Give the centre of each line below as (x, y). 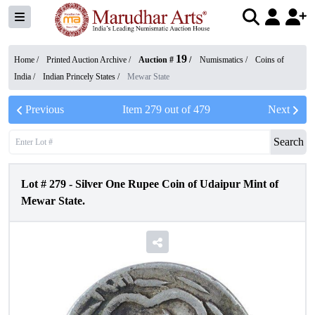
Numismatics (221, 60)
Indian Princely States (79, 77)
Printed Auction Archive (86, 60)
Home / (27, 60)
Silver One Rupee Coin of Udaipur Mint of (177, 184)
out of (177, 109)
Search (289, 142)
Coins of (270, 60)
